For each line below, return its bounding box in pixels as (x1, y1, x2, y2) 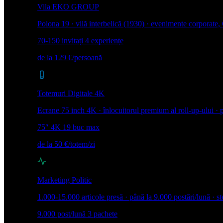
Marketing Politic (37, 175, 92, 184)
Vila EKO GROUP (37, 2, 99, 11)
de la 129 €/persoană (37, 53, 102, 62)
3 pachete (88, 209, 117, 218)
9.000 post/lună (37, 209, 86, 218)
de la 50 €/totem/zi (37, 139, 95, 148)
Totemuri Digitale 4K (37, 89, 105, 98)
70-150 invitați (37, 36, 83, 45)
